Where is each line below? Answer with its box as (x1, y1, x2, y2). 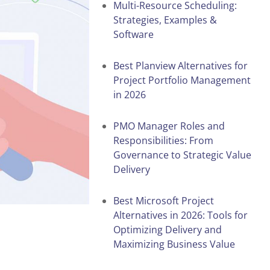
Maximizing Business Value (113, 237, 235, 251)
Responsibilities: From (113, 133, 213, 147)
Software (113, 27, 154, 41)
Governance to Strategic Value (113, 148, 251, 162)
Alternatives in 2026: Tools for (113, 208, 248, 222)
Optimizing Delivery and (113, 222, 222, 236)
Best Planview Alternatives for (113, 58, 248, 72)
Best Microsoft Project (113, 193, 214, 207)
